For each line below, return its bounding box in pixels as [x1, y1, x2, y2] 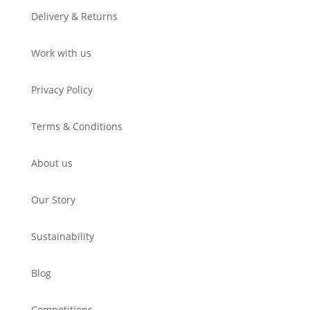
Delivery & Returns [30, 9, 118, 23]
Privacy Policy [30, 82, 93, 96]
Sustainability [30, 229, 94, 243]
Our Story [30, 192, 75, 206]
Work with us [30, 46, 91, 60]
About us [30, 156, 73, 170]
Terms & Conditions [30, 119, 122, 133]
